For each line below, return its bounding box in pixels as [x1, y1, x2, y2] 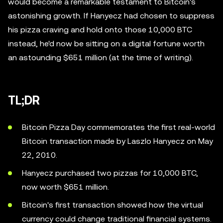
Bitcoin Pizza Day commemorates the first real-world [22, 122, 215, 132]
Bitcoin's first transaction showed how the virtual [22, 200, 203, 210]
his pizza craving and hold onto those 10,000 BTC [8, 25, 192, 34]
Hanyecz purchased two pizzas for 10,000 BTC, [22, 168, 198, 178]
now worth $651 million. [22, 182, 109, 192]
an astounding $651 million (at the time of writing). [8, 53, 193, 62]
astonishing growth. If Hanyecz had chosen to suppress [8, 11, 215, 20]
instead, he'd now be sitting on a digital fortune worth [8, 39, 205, 48]
